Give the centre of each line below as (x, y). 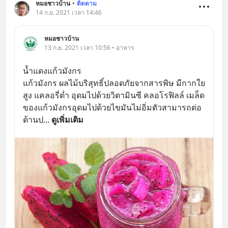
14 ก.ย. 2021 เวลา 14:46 (69, 12)
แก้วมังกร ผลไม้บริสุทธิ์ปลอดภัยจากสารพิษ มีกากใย (114, 83)
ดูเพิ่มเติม (67, 119)
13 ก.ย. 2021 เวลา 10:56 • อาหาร (89, 47)
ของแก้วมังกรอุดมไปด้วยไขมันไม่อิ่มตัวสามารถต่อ (112, 107)
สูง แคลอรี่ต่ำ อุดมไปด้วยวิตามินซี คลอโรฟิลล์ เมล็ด (114, 95)
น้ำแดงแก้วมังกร (52, 70)
